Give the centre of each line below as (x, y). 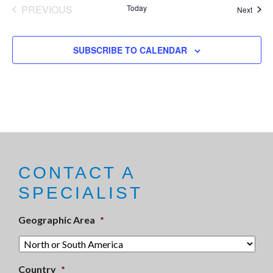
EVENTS (66, 22)
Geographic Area (57, 219)
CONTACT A (76, 172)
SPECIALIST (80, 193)
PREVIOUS (47, 9)
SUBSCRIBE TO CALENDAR (130, 50)
